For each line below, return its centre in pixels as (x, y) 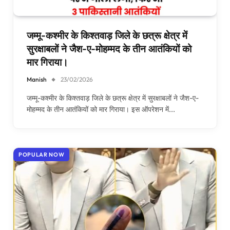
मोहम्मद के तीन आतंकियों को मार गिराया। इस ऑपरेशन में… (101, 109)
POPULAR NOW (42, 155)
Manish (37, 79)
